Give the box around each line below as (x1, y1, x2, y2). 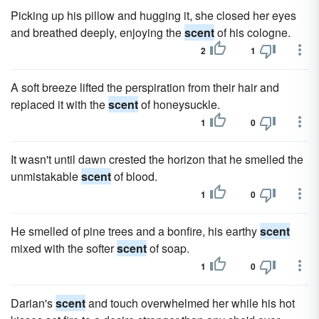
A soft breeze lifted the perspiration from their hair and (11, 79, 279, 95)
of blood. (111, 168, 157, 184)
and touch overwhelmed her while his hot (85, 295, 295, 311)
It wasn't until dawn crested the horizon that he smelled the (11, 151, 303, 167)
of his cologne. (214, 24, 291, 41)
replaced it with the (11, 96, 108, 113)
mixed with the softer (11, 240, 117, 256)
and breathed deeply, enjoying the (11, 24, 184, 41)
